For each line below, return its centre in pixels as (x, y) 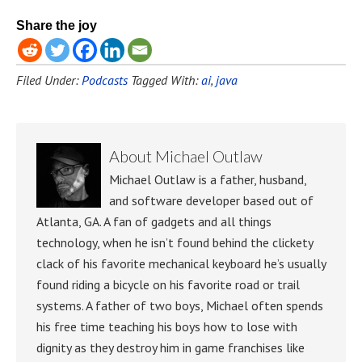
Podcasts (105, 80)
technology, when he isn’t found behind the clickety (175, 242)
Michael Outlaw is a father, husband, (208, 179)
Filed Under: (49, 80)
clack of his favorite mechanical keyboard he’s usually (181, 263)
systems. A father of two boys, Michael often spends (180, 305)
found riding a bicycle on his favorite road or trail (168, 284)
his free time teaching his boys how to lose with (167, 326)
